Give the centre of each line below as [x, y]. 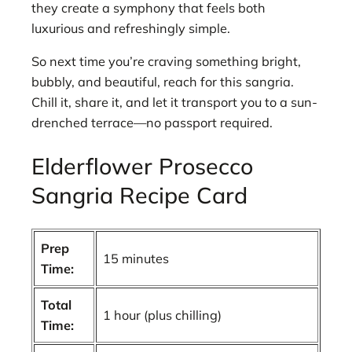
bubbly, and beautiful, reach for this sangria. [163, 82]
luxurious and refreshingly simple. [131, 29]
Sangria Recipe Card [139, 194]
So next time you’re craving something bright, [166, 62]
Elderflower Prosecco [142, 165]
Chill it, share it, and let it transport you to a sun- [174, 103]
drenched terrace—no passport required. [152, 123]
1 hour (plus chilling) [162, 315]
